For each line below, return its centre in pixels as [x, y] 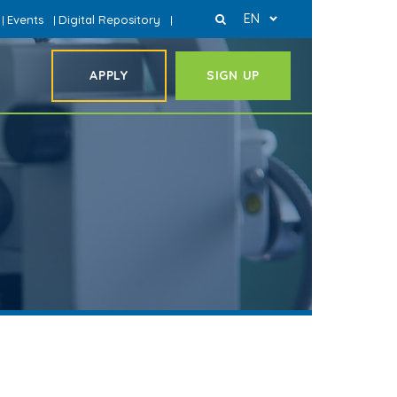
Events [25, 19]
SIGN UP [233, 75]
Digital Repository [109, 19]
